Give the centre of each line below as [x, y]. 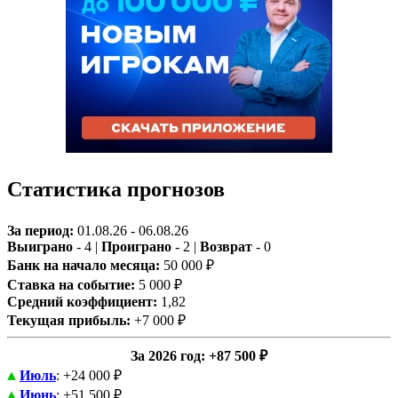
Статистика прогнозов [116, 190]
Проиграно [136, 247]
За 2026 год [166, 356]
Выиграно [40, 247]
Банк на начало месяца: [84, 266]
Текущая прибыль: [69, 321]
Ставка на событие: [71, 285]
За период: [40, 231]
